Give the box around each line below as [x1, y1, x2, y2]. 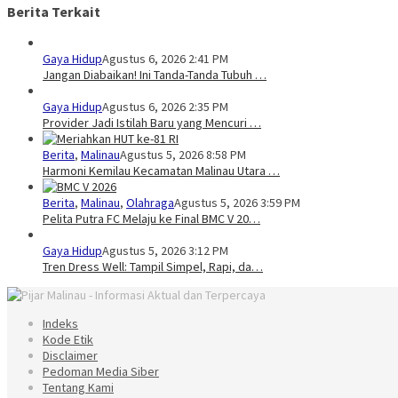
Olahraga [126, 195, 174, 211]
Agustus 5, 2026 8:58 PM [120, 147, 246, 163]
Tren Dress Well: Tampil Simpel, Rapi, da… [43, 259, 263, 275]
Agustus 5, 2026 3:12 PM [102, 243, 228, 259]
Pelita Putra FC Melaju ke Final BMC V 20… [43, 211, 260, 227]
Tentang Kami [43, 379, 114, 396]
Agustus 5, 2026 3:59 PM [174, 195, 300, 211]
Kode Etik [43, 331, 93, 348]
